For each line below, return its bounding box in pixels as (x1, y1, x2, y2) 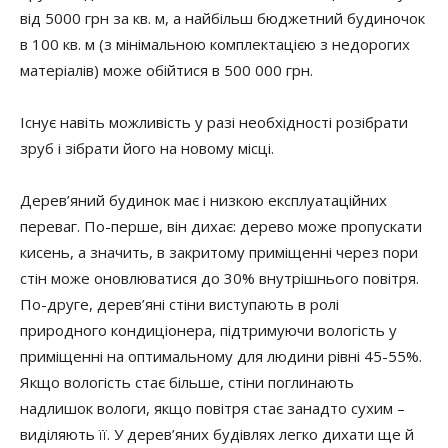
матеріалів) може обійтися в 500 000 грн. (20, 60, 313, 80)
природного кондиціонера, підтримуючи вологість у (20, 320, 397, 340)
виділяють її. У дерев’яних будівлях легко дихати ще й (20, 424, 414, 444)
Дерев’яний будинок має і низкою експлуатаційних (20, 190, 387, 210)
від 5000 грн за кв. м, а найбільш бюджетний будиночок (20, 8, 425, 28)
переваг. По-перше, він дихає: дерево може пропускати (20, 216, 422, 236)
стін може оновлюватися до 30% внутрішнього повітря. (20, 268, 419, 288)
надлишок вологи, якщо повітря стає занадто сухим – (20, 398, 405, 418)
